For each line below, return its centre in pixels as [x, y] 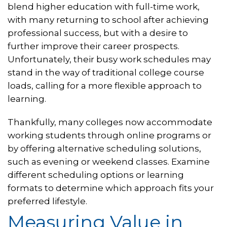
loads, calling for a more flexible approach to [105, 86]
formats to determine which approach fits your [111, 188]
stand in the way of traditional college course [106, 73]
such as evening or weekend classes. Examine [109, 162]
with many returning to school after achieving [108, 20]
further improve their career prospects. [93, 46]
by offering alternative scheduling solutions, [104, 149]
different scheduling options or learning [96, 175]
